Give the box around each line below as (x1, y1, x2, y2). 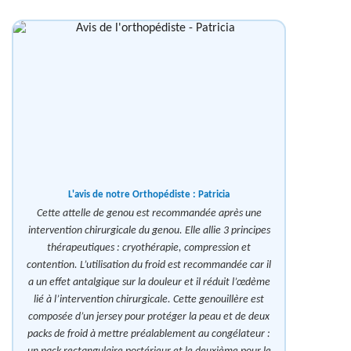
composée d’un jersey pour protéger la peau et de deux (28, 311, 270, 324)
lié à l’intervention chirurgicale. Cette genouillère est (34, 294, 264, 306)
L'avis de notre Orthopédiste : (68, 190, 198, 201)
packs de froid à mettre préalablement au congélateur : (27, 328, 270, 341)
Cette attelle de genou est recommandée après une (36, 208, 262, 220)
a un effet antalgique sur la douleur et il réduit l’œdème (27, 277, 270, 289)
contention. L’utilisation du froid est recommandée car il (27, 259, 271, 272)
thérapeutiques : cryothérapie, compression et (47, 242, 251, 255)
